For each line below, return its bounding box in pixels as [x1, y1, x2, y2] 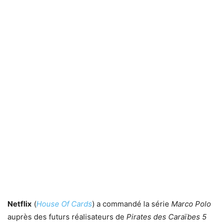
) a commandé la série [92, 199, 171, 209]
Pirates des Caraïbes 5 [126, 212, 207, 222]
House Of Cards [36, 199, 92, 209]
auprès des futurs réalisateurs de [7, 212, 126, 222]
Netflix [7, 199, 32, 209]
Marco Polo [171, 199, 211, 209]
